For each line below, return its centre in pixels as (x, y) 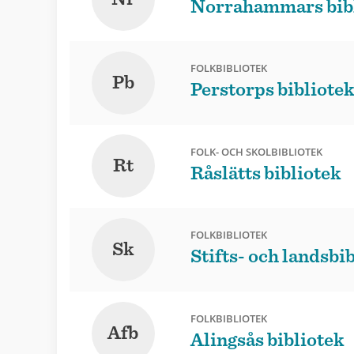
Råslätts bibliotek (265, 173)
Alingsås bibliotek (267, 341)
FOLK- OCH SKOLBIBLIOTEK (256, 151)
